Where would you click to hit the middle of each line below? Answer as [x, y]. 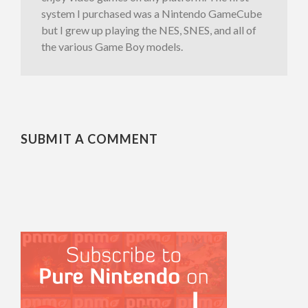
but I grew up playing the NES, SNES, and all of [149, 30]
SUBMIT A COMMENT [89, 139]
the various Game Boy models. [112, 47]
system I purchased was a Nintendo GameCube [152, 14]
